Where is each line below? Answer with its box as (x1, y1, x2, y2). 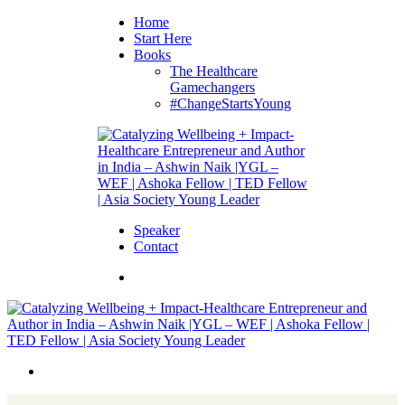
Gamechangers (170, 80, 255, 95)
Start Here (134, 31, 192, 46)
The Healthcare (170, 63, 258, 79)
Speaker (134, 222, 180, 238)
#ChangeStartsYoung (170, 96, 291, 111)
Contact (134, 239, 178, 254)
